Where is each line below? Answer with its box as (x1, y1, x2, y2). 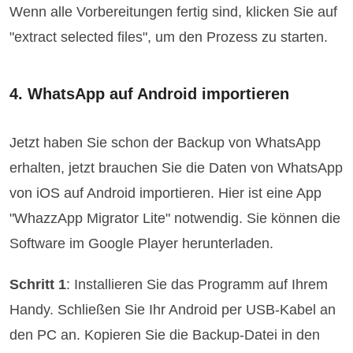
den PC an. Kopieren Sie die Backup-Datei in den (9, 327, 321, 344)
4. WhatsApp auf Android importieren (9, 85, 290, 103)
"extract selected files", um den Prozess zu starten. (9, 29, 329, 46)
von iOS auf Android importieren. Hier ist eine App (9, 185, 322, 202)
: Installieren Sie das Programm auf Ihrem (66, 277, 329, 293)
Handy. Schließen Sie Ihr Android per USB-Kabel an (9, 302, 336, 318)
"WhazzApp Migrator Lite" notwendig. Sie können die (9, 210, 341, 227)
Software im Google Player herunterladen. (9, 236, 274, 252)
